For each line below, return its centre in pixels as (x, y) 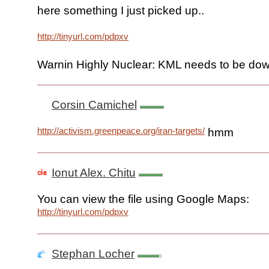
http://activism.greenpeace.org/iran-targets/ (121, 131)
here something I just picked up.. (121, 11)
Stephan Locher (93, 254)
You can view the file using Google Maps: (143, 199)
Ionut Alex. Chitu (94, 173)
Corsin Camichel (94, 105)
